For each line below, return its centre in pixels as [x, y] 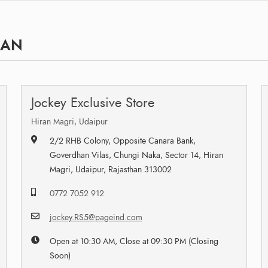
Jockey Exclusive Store [92, 102]
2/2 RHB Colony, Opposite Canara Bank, [122, 141]
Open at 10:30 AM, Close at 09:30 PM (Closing [134, 241]
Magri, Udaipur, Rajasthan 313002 [110, 169]
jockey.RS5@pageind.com [96, 217]
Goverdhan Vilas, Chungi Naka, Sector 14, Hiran [136, 155]
